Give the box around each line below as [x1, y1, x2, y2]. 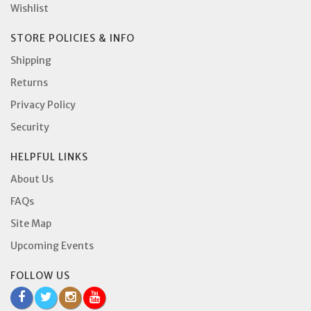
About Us [10, 172, 53, 185]
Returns [10, 76, 48, 89]
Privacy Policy [10, 98, 76, 111]
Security [10, 120, 49, 133]
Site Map [10, 217, 51, 230]
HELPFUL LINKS [10, 150, 88, 163]
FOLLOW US [10, 269, 70, 282]
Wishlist [10, 1, 49, 15]
